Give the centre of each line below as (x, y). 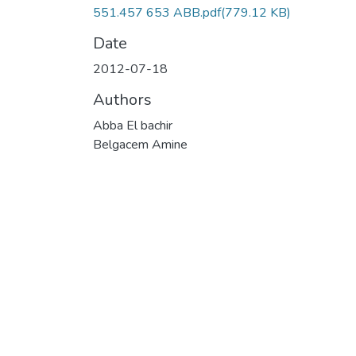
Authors (122, 99)
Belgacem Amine (140, 144)
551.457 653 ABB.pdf (157, 12)
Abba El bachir (133, 125)
